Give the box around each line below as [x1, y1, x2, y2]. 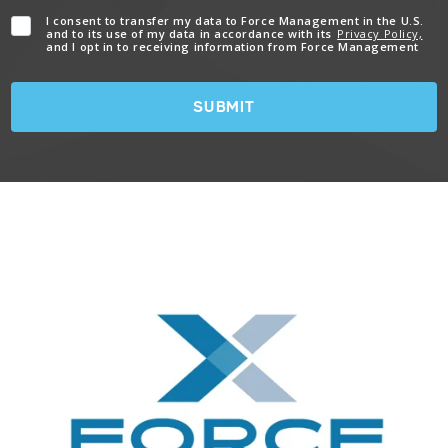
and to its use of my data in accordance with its [46, 26, 336, 42]
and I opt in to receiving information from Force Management [46, 39, 419, 55]
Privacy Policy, [337, 26, 423, 42]
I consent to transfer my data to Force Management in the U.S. [46, 13, 424, 29]
